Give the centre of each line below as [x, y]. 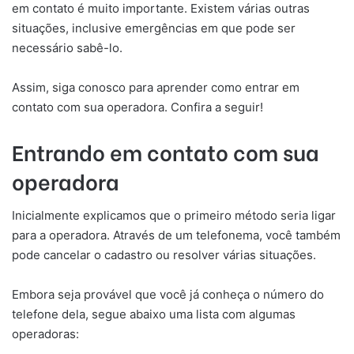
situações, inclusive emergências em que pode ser [154, 28]
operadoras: [45, 334]
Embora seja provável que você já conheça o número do [168, 294]
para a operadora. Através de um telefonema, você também [176, 235]
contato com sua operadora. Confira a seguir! [137, 107]
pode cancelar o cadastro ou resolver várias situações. [164, 255]
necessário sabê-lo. [67, 47]
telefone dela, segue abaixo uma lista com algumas [154, 314]
